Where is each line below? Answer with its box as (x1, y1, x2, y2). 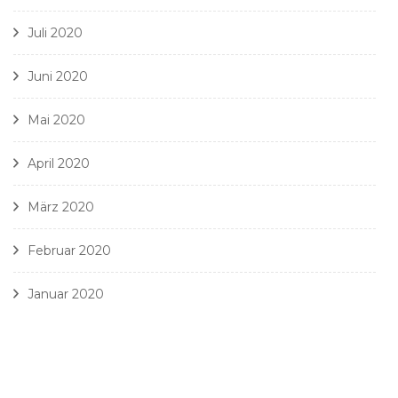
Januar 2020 (28, 286, 104, 303)
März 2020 (28, 199, 94, 216)
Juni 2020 (28, 68, 88, 85)
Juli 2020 (28, 25, 83, 42)
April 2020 (28, 155, 90, 172)
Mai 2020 (28, 112, 85, 129)
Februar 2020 (28, 243, 111, 259)
